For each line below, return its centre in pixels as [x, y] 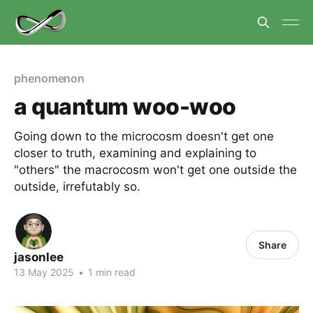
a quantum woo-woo [125, 107]
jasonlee [39, 257]
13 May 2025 [44, 272]
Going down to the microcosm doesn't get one [144, 136]
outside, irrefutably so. [77, 187]
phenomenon [50, 78]
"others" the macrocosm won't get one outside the [155, 170]
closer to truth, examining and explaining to [135, 153]
